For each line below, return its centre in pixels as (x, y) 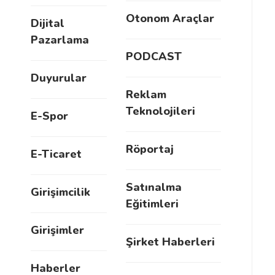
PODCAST (154, 56)
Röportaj (150, 149)
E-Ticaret (56, 154)
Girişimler (57, 230)
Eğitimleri (152, 204)
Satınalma (154, 187)
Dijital (48, 23)
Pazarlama (60, 40)
